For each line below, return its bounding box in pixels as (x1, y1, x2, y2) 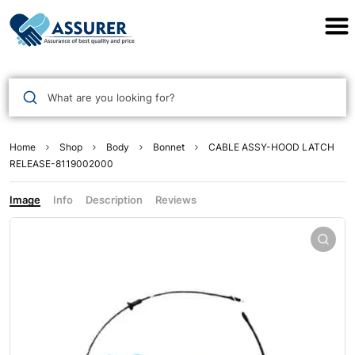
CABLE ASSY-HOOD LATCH (208, 141, 334, 154)
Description (86, 193, 143, 207)
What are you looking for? (47, 90, 175, 104)
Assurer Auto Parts (123, 10, 232, 30)
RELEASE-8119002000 (10, 158, 113, 170)
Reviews (155, 193, 197, 207)
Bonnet (153, 141, 185, 154)
